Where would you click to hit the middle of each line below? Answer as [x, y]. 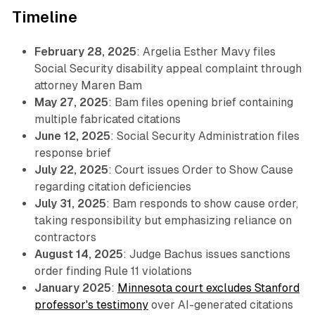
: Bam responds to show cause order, [202, 204]
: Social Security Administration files [205, 136]
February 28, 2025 [85, 52]
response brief [72, 153]
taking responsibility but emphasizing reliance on [163, 221]
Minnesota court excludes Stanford [208, 288]
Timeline [44, 18]
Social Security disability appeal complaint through [168, 69]
